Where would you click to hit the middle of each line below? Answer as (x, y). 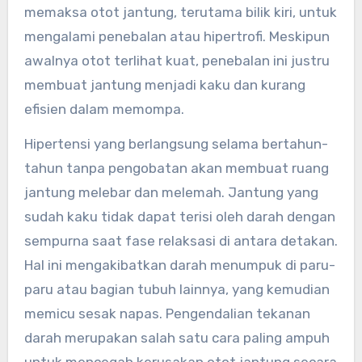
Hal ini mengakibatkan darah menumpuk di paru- (179, 265)
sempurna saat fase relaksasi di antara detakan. (181, 241)
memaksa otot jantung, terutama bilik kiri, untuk (180, 13)
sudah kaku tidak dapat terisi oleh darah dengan (179, 217)
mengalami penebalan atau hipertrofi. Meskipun (177, 37)
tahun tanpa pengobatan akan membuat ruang (176, 168)
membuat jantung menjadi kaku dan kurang (164, 85)
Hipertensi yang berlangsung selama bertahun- (176, 144)
